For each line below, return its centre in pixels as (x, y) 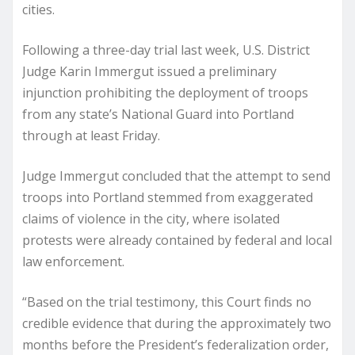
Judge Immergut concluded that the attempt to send (176, 176)
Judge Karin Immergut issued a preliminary (149, 72)
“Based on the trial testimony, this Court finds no (167, 302)
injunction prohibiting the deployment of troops (165, 93)
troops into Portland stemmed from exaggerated (168, 198)
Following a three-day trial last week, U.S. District (166, 50)
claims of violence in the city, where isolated (151, 219)
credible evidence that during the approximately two (177, 324)
